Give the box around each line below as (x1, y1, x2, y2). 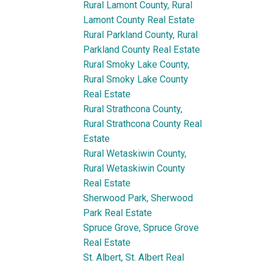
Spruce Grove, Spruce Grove (83, 221, 199, 233)
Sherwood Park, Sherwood (83, 192, 194, 204)
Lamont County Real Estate (83, 14, 195, 26)
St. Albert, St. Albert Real (83, 251, 185, 263)
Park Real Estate (83, 207, 153, 218)
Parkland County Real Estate (83, 43, 201, 55)
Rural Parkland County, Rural (83, 28, 198, 40)
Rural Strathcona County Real (83, 118, 202, 129)
